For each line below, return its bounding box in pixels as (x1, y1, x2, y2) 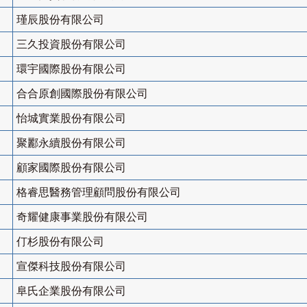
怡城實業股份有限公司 (16, 112, 126, 125)
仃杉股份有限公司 (16, 236, 104, 248)
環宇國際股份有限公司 (16, 63, 126, 75)
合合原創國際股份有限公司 (16, 88, 148, 100)
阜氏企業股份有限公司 (16, 285, 126, 297)
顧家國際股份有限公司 (16, 162, 126, 174)
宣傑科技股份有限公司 (16, 260, 126, 273)
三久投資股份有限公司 (16, 38, 126, 51)
